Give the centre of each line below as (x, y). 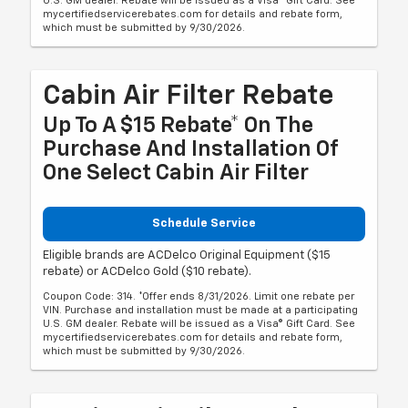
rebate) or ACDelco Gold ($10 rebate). (148, 271)
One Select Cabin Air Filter (176, 173)
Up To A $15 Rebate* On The (178, 126)
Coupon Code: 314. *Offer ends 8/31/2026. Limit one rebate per (199, 296)
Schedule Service (204, 224)
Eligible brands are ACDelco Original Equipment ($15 (187, 255)
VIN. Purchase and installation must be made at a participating (201, 310)
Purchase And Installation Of (191, 150)
